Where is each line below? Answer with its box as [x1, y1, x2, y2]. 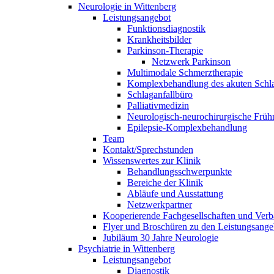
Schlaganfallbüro [127, 89, 193, 100]
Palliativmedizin [127, 100, 189, 111]
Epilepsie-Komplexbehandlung [127, 122, 247, 133]
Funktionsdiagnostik [127, 23, 206, 34]
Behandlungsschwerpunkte [127, 166, 232, 177]
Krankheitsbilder [127, 34, 191, 45]
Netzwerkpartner [127, 199, 192, 210]
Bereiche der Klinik [127, 177, 203, 188]
